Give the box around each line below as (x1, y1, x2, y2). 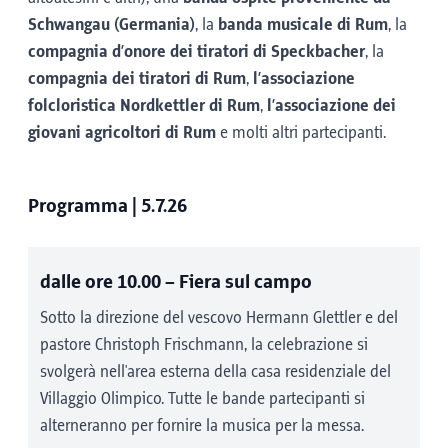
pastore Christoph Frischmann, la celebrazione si (40, 336, 368, 354)
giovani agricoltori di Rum (28, 124, 216, 142)
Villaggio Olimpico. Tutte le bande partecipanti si (40, 390, 365, 408)
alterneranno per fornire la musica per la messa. (40, 417, 364, 435)
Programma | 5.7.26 (28, 196, 187, 217)
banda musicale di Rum (218, 16, 388, 34)
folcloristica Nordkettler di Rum (28, 97, 260, 115)
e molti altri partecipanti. (216, 124, 386, 142)
